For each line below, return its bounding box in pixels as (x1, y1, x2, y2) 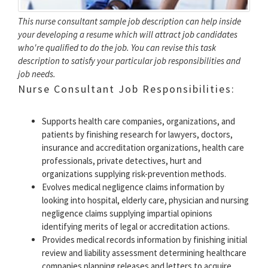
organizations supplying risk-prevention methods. (42, 167, 226, 179)
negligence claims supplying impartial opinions (42, 207, 212, 219)
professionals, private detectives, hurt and (42, 154, 202, 166)
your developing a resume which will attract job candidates (18, 28, 237, 40)
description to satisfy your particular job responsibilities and (18, 54, 240, 66)
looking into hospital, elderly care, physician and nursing (42, 194, 249, 206)
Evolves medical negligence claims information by (42, 181, 224, 193)
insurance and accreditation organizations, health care (42, 141, 244, 153)
